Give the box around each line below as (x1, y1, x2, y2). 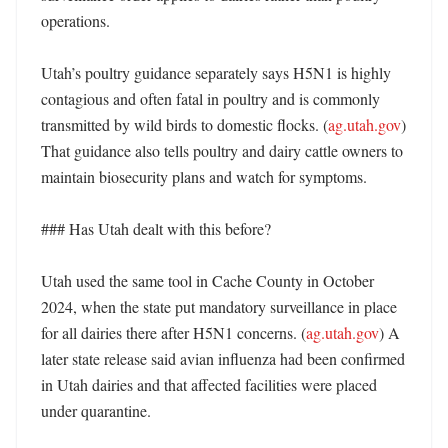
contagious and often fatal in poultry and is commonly (41, 88, 380, 109)
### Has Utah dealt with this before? (41, 218, 271, 239)
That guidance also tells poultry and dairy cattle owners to (41, 140, 403, 161)
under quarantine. (41, 400, 155, 421)
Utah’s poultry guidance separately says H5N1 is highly (41, 62, 391, 83)
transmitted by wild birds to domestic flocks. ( (41, 114, 328, 135)
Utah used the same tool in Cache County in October (41, 270, 374, 291)
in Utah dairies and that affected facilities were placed (41, 374, 377, 395)
